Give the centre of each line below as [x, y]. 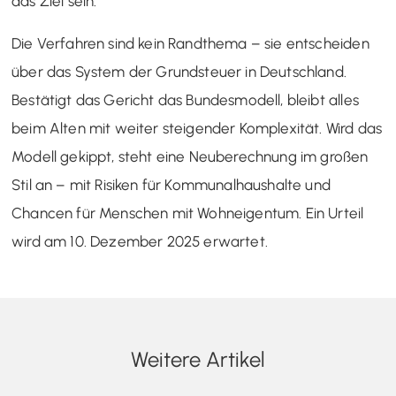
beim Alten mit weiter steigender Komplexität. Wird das [197, 128]
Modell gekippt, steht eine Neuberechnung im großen [190, 156]
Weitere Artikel [198, 359]
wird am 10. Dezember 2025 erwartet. [140, 241]
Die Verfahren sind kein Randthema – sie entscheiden [190, 43]
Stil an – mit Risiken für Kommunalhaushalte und [171, 184]
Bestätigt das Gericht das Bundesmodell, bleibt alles [185, 99]
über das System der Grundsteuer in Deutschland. [179, 71]
